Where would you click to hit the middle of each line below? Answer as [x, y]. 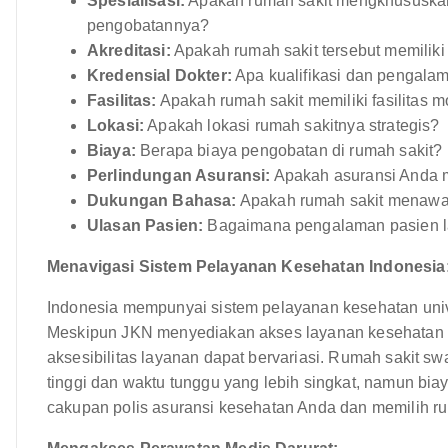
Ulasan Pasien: [145, 225]
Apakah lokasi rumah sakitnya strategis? [292, 125]
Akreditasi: [129, 50]
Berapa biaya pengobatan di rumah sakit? [289, 150]
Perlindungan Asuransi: [179, 175]
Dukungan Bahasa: [162, 200]
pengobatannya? [148, 25]
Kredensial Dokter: [159, 75]
